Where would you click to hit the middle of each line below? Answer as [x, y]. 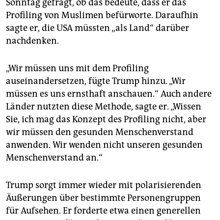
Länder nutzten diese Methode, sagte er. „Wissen [104, 106]
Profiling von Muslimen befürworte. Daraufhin [102, 15]
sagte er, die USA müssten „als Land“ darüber [97, 28]
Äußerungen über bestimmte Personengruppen [103, 198]
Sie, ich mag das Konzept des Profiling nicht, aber [106, 119]
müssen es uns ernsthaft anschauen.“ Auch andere [109, 94]
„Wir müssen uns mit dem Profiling [77, 68]
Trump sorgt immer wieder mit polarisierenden [104, 185]
